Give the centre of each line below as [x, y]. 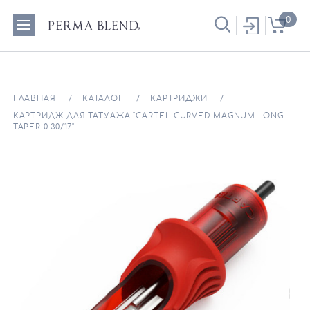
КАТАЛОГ [103, 98]
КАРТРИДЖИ [179, 98]
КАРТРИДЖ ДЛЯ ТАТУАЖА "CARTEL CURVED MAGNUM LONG [148, 116]
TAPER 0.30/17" [44, 127]
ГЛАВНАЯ [34, 98]
